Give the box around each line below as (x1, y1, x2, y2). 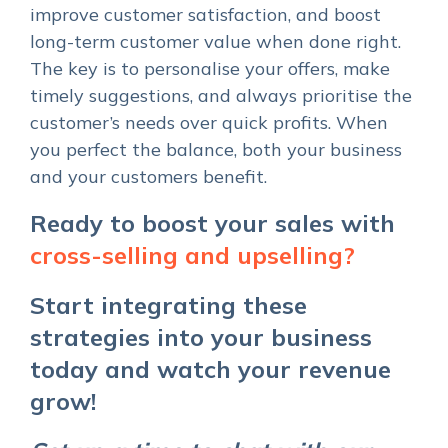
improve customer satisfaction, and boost (30, 2, 381, 26)
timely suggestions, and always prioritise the (30, 83, 412, 107)
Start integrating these (30, 289, 307, 320)
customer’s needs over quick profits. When (30, 110, 388, 134)
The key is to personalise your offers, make (30, 56, 390, 80)
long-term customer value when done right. (30, 29, 401, 53)
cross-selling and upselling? (30, 239, 355, 270)
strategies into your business (30, 321, 372, 352)
